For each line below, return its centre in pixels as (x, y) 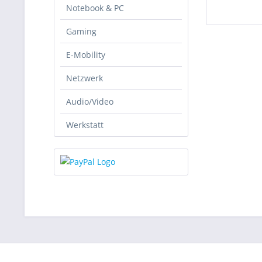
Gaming (81, 31)
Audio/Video (90, 101)
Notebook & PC (95, 8)
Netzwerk (85, 78)
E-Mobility (86, 55)
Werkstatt (85, 125)
